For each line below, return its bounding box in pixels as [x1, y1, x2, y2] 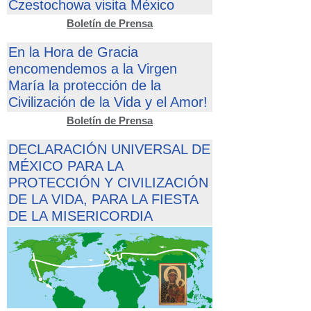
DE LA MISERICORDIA [8, 208, 153, 224]
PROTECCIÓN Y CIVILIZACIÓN [8, 175, 208, 191]
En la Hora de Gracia [8, 44, 138, 60]
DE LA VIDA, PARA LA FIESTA [8, 192, 198, 208]
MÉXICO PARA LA [8, 158, 123, 174]
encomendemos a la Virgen [8, 61, 177, 77]
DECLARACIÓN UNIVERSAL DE [8, 142, 210, 158]
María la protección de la [8, 78, 161, 94]
